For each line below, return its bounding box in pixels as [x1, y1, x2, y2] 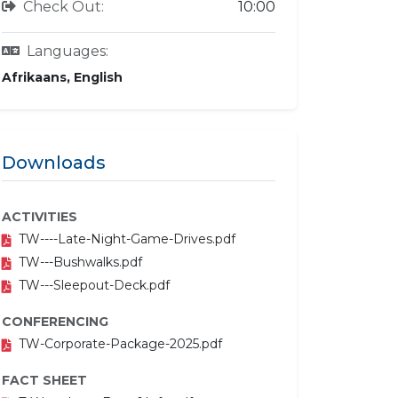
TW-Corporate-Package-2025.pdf [19, 336, 222, 352]
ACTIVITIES [2, 209, 77, 225]
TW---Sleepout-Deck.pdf [19, 277, 170, 293]
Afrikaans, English [2, 69, 123, 85]
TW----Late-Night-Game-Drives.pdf [19, 231, 235, 247]
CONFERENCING [2, 314, 108, 330]
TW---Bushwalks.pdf [19, 254, 142, 270]
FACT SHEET [2, 372, 87, 388]
